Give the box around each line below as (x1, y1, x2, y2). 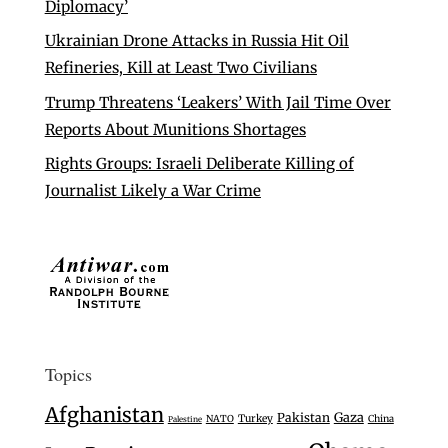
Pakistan (276, 409, 330, 425)
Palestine (167, 413, 202, 424)
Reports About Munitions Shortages (44, 119, 306, 139)
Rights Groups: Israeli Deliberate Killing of (44, 154, 354, 173)
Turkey (237, 411, 273, 425)
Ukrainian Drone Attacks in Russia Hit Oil (44, 31, 349, 50)
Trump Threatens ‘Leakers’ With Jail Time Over (44, 92, 391, 112)
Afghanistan (44, 401, 164, 427)
